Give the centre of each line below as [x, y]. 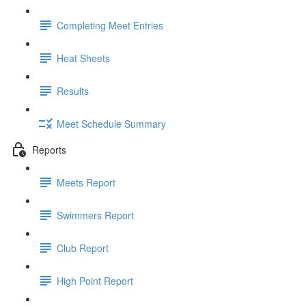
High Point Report [95, 280]
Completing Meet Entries [110, 25]
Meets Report [86, 182]
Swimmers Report [95, 215]
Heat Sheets [83, 58]
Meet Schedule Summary [111, 123]
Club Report [83, 248]
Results [73, 91]
